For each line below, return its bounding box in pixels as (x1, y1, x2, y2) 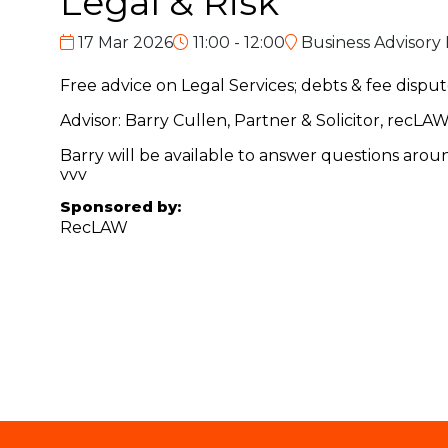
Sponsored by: (60, 196, 181, 216)
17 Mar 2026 (74, 32, 173, 52)
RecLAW (60, 217, 128, 237)
